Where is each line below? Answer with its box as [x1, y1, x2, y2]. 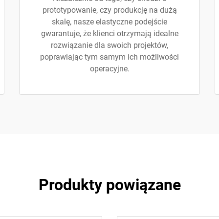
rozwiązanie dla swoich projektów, [51, 41, 168, 50]
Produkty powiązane [38, 175, 181, 194]
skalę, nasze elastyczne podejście [52, 17, 167, 26]
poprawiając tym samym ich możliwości [40, 52, 179, 62]
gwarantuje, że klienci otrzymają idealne [41, 29, 178, 38]
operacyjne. [89, 64, 130, 73]
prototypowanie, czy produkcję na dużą [42, 5, 177, 15]
